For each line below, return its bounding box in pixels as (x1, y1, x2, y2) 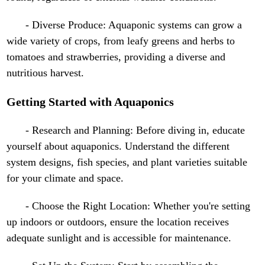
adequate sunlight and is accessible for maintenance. (7, 232, 232, 244)
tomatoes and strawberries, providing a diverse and (7, 51, 226, 63)
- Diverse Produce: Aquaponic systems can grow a (25, 19, 243, 31)
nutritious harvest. (7, 67, 85, 79)
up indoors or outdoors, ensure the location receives (7, 216, 230, 228)
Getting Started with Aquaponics (7, 95, 174, 109)
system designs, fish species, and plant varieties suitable (7, 156, 248, 169)
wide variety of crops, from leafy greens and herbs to (7, 35, 235, 47)
